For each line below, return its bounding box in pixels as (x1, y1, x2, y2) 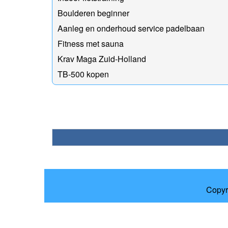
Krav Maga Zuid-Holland (58, 52, 146, 65)
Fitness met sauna (58, 37, 124, 49)
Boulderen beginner (58, 7, 129, 19)
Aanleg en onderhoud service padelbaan (58, 22, 205, 34)
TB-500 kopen (58, 68, 109, 80)
